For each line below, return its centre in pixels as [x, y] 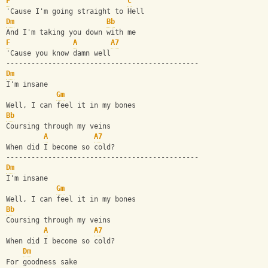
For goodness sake [42, 262]
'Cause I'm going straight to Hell [75, 12]
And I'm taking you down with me [71, 33]
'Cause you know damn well [58, 54]
